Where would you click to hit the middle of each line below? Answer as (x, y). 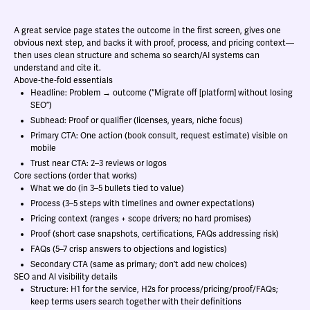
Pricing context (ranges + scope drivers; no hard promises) (141, 219)
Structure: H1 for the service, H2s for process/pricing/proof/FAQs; (154, 290)
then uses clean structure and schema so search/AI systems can (137, 56)
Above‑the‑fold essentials (63, 81)
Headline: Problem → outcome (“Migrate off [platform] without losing (162, 93)
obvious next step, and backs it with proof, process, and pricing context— (154, 43)
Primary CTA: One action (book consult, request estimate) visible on (159, 136)
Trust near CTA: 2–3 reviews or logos (99, 164)
